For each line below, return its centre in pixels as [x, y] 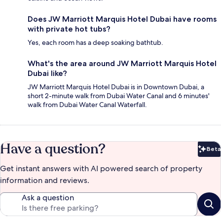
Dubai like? [47, 73]
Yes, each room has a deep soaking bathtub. [95, 42]
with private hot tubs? [69, 29]
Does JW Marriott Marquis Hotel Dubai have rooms [122, 19]
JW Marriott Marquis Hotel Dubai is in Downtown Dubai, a [116, 87]
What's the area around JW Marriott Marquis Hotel [122, 63]
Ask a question [48, 197]
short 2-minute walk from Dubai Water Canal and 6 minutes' [119, 95]
